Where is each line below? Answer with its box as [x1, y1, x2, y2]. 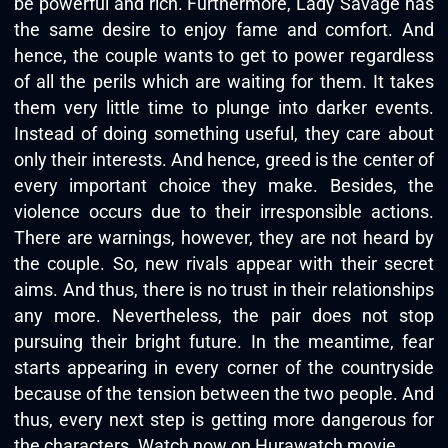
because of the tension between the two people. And [13, 382, 434, 404]
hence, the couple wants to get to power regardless [13, 44, 434, 66]
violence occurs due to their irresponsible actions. [13, 200, 434, 222]
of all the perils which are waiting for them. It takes [13, 70, 434, 92]
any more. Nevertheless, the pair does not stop [13, 304, 434, 326]
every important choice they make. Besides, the [13, 174, 434, 196]
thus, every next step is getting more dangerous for [13, 408, 434, 430]
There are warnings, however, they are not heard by [13, 226, 434, 248]
